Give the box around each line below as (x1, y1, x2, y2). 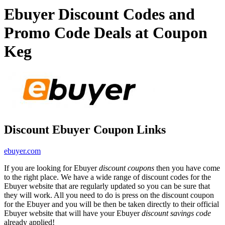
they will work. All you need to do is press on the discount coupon (4, 190, 214, 199)
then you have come (154, 163, 220, 172)
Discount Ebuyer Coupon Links (4, 123, 166, 136)
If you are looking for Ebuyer (4, 163, 99, 172)
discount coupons (99, 163, 154, 172)
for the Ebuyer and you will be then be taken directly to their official (4, 199, 219, 208)
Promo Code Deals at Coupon (4, 24, 207, 42)
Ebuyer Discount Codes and (4, 5, 195, 24)
